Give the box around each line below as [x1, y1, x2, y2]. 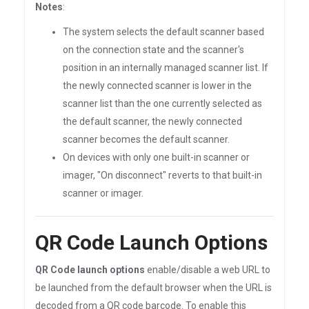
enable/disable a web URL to [145, 264, 270, 275]
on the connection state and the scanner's [63, 44, 244, 55]
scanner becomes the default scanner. [63, 134, 230, 145]
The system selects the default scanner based [63, 26, 264, 37]
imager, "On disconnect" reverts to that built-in [63, 170, 262, 181]
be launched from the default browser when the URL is [35, 282, 272, 293]
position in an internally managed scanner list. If [63, 62, 268, 73]
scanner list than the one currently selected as [63, 98, 262, 109]
